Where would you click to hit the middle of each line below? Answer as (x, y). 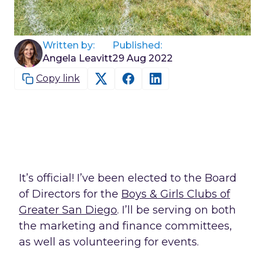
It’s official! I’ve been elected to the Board (128, 178)
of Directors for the (70, 194)
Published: (137, 45)
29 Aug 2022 (143, 58)
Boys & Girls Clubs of (176, 194)
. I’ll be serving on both (177, 210)
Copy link (58, 78)
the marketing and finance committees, (125, 226)
